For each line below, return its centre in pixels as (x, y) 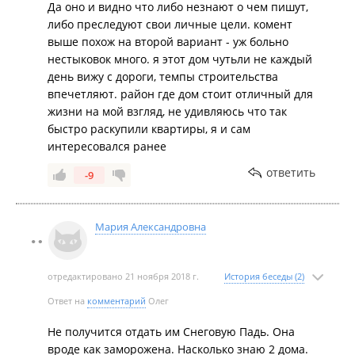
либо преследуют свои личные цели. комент (170, 24)
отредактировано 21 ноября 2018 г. (123, 276)
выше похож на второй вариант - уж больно (168, 42)
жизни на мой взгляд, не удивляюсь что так (167, 111)
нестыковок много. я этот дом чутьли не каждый (180, 59)
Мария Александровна (151, 227)
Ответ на (67, 301)
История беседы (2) (264, 276)
